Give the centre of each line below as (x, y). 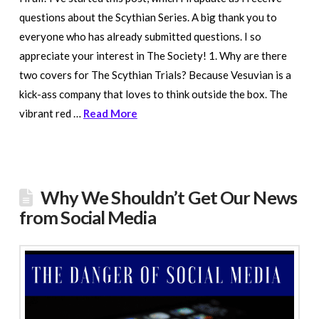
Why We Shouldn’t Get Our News (168, 197)
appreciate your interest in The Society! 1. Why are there (153, 55)
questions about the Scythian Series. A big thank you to (148, 17)
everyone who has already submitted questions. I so (140, 36)
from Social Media (87, 217)
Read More (110, 113)
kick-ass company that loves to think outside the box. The (153, 94)
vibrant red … (51, 113)
